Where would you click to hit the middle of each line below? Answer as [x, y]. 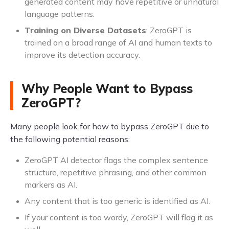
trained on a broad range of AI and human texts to [118, 43]
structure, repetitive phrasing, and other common [116, 173]
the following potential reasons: [70, 139]
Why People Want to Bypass [107, 89]
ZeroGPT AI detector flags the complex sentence [116, 160]
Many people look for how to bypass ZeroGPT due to [110, 127]
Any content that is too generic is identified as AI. [117, 201]
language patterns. [60, 14]
